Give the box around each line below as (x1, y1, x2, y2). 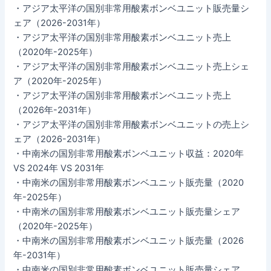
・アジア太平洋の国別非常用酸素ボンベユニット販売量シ (13, 2, 250, 14)
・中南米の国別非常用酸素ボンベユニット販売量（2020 (13, 177, 244, 188)
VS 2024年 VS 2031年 (13, 162, 105, 174)
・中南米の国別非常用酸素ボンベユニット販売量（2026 (13, 235, 244, 246)
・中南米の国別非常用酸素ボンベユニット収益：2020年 (13, 148, 244, 159)
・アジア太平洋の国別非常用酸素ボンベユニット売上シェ (13, 60, 250, 72)
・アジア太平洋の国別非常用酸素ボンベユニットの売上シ (13, 119, 250, 130)
